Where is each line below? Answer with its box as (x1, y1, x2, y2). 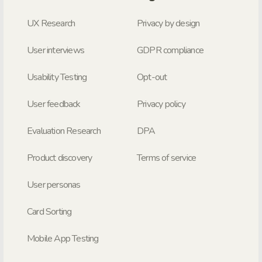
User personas (27, 178, 81, 192)
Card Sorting (27, 205, 72, 219)
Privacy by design (137, 17, 200, 30)
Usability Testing (27, 71, 87, 84)
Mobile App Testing (27, 232, 99, 246)
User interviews (27, 44, 84, 57)
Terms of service (137, 151, 196, 165)
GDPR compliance (137, 44, 204, 57)
